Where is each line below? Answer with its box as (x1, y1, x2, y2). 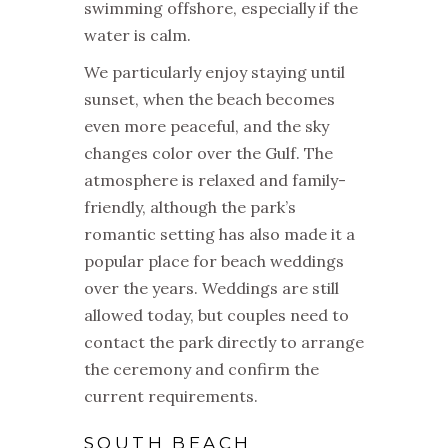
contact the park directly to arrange (84, 332, 364, 353)
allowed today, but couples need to (84, 305, 349, 326)
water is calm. (84, 25, 191, 46)
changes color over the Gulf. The (84, 143, 333, 164)
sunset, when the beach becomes (84, 89, 335, 110)
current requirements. (84, 386, 258, 407)
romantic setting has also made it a (84, 224, 355, 245)
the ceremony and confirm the (84, 359, 319, 380)
